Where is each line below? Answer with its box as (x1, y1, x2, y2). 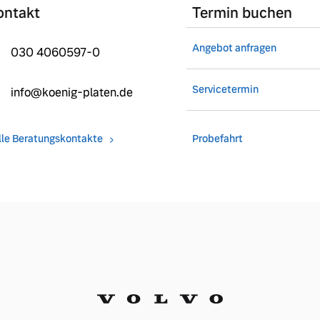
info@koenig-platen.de (11, 84, 133, 100)
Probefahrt (191, 131, 243, 145)
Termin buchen (191, 3, 292, 22)
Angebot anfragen (191, 41, 276, 54)
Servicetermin (191, 82, 259, 96)
